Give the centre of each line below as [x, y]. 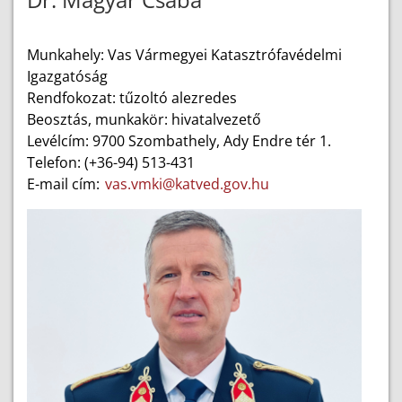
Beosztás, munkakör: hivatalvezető [144, 119]
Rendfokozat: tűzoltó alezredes [132, 98]
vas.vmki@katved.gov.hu [187, 184]
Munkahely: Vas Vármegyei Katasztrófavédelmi [184, 55]
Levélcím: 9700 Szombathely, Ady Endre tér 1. [179, 141]
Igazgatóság [67, 76]
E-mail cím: [65, 184]
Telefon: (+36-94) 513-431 [111, 162]
